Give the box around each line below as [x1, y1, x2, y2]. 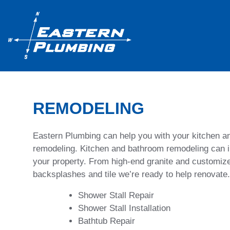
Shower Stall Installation [78, 203, 170, 213]
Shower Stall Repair [78, 190, 154, 200]
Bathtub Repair [78, 216, 135, 226]
